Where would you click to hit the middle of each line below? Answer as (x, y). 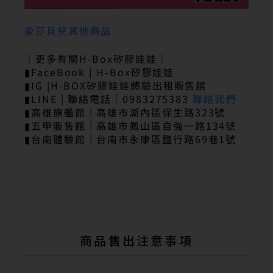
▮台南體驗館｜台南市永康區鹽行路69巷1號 (131, 139)
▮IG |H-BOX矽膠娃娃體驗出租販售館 (116, 85)
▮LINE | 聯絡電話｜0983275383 (109, 98)
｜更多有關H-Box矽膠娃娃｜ (96, 58)
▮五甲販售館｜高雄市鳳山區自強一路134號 (131, 125)
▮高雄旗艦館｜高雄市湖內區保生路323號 (125, 112)
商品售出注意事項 (136, 240)
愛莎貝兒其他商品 (68, 30)
